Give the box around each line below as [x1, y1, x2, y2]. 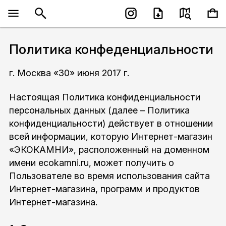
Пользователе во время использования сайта [9, 170, 210, 181]
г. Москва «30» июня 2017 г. [9, 67, 129, 78]
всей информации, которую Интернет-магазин [9, 131, 212, 142]
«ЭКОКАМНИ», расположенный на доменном [9, 144, 209, 155]
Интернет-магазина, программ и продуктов [9, 183, 200, 194]
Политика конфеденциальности [9, 41, 213, 58]
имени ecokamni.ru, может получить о [9, 157, 174, 168]
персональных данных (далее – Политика [9, 104, 190, 116]
